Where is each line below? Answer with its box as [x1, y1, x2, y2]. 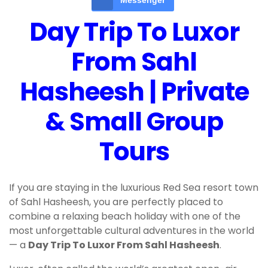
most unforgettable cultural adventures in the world [9, 224, 254, 238]
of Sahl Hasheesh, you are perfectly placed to [9, 195, 223, 209]
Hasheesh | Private [19, 74, 249, 110]
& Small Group [45, 104, 223, 140]
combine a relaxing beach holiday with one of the [9, 209, 240, 224]
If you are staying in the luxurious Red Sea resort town [9, 181, 258, 195]
